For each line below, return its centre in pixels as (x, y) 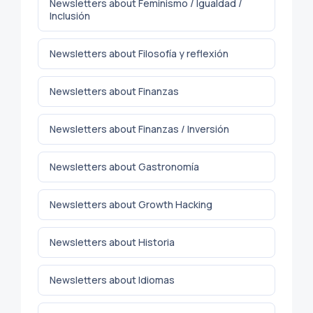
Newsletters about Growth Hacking (131, 204)
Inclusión (70, 15)
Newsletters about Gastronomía (124, 166)
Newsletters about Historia (112, 242)
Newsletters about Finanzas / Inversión (139, 129)
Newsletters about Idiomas (112, 279)
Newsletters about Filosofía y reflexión (139, 53)
